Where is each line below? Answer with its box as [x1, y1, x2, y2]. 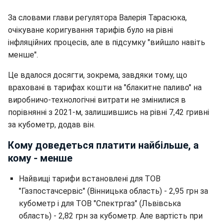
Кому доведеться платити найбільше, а [8, 139, 199, 151]
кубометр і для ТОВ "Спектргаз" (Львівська [19, 199, 181, 208]
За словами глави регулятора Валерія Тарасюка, [8, 13, 187, 22]
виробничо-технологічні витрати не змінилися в [8, 95, 186, 105]
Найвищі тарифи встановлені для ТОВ [19, 174, 161, 183]
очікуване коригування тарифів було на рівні [8, 25, 173, 35]
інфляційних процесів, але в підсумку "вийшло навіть [8, 38, 205, 47]
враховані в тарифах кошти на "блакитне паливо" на [8, 83, 202, 92]
